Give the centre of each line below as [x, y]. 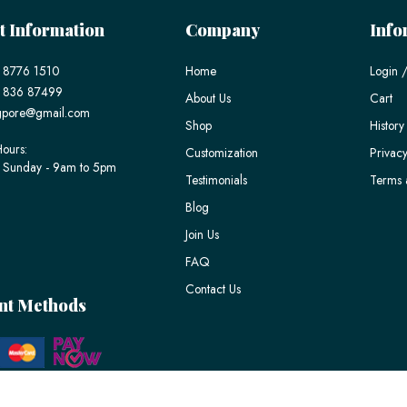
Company [222, 30]
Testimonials [216, 179]
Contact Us [213, 288]
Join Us [202, 234]
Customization [221, 152]
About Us [208, 98]
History [387, 125]
